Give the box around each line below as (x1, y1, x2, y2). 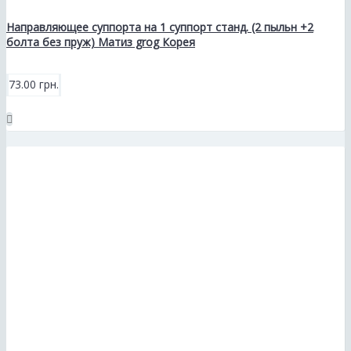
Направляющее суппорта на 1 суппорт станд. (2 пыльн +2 (6, 19, 313, 34)
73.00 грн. (9, 76, 59, 92)
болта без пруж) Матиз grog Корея (6, 34, 195, 49)
